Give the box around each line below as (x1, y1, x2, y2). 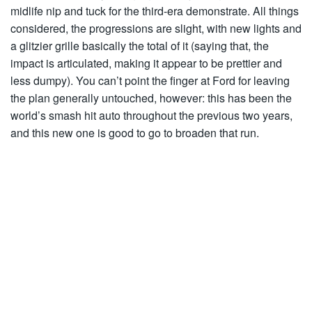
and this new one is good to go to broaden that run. (10, 125, 259, 141)
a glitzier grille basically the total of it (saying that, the (10, 38, 269, 54)
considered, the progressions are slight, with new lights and (10, 20, 302, 36)
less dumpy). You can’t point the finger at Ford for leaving (10, 72, 290, 88)
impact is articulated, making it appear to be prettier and (10, 55, 282, 71)
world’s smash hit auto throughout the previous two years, (10, 107, 292, 123)
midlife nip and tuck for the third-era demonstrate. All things (10, 3, 299, 19)
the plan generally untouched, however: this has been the (10, 90, 292, 106)
